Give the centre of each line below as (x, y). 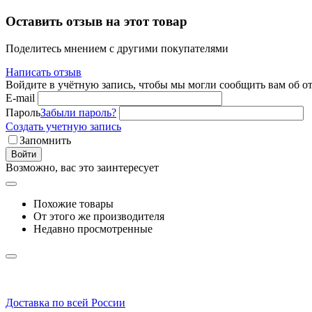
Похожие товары (73, 203)
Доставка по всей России (65, 302)
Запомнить (45, 140)
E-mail (20, 97)
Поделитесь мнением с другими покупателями (117, 48)
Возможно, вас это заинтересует (82, 167)
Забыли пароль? (78, 112)
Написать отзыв (44, 72)
